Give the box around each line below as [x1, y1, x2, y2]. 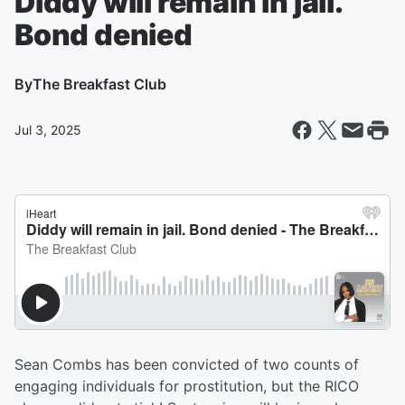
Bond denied [14, 17, 193, 52]
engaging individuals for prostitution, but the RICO [14, 377, 359, 395]
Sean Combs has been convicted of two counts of [14, 355, 359, 373]
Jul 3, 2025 [14, 122, 81, 137]
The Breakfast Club [33, 75, 166, 93]
